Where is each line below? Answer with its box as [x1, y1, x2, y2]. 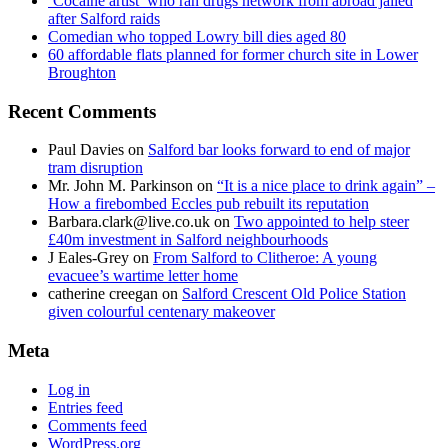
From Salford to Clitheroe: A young [153, 249, 377, 267]
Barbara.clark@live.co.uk [48, 213, 210, 231]
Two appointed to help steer [234, 213, 409, 231]
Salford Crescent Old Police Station [182, 285, 406, 303]
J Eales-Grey [48, 249, 129, 267]
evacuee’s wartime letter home [48, 267, 238, 285]
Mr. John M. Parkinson [48, 177, 193, 195]
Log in [48, 380, 90, 398]
